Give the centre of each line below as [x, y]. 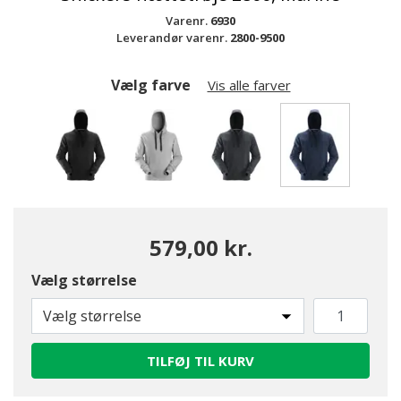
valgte [337, 207]
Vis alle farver [249, 85]
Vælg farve [152, 85]
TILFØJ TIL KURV [200, 361]
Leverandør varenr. [173, 38]
